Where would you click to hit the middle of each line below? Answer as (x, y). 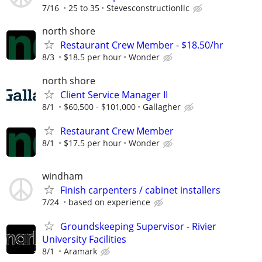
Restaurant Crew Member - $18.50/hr (142, 45)
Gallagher (162, 106)
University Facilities (84, 239)
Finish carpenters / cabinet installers (140, 190)
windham (63, 176)
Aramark (80, 251)
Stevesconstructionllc (148, 8)
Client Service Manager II (114, 94)
